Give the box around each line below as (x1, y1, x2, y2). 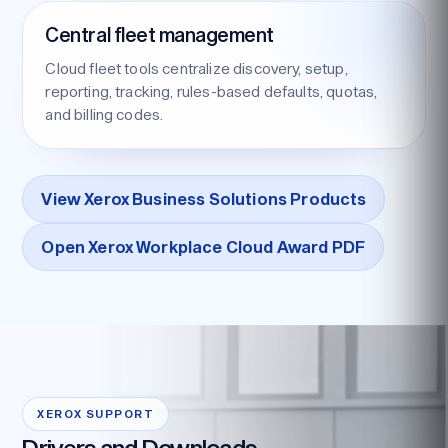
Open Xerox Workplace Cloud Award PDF (41, 236, 366, 256)
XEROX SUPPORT (37, 407, 155, 421)
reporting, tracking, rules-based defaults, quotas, (45, 81, 378, 100)
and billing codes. (45, 104, 164, 123)
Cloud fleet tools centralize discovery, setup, (45, 58, 348, 77)
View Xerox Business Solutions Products (41, 188, 367, 208)
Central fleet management (45, 22, 274, 46)
